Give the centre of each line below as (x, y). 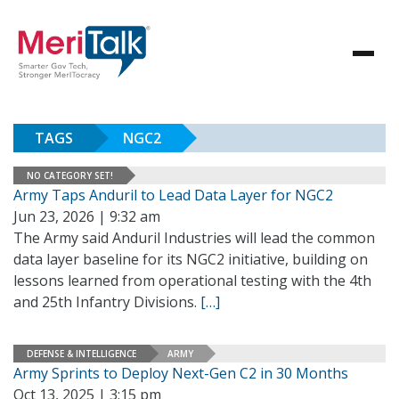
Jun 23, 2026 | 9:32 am (87, 216)
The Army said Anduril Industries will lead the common (194, 238)
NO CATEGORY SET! (70, 175)
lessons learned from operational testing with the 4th (192, 281)
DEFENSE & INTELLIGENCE (81, 353)
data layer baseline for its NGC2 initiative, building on (191, 259)
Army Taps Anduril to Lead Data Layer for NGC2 (173, 195)
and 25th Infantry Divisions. (107, 302)
